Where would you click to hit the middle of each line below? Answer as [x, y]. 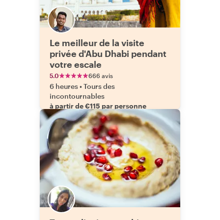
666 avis [101, 76]
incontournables [77, 96]
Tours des [99, 86]
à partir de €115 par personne [98, 106]
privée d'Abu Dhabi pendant [108, 54]
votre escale [76, 64]
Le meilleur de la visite [97, 43]
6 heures [64, 86]
